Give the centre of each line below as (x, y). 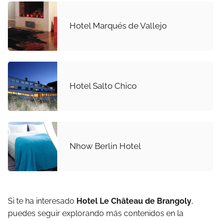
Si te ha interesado (42, 201)
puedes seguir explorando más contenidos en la (96, 213)
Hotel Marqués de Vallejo (118, 26)
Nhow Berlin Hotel (105, 146)
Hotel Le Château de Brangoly (134, 201)
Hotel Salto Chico (103, 86)
